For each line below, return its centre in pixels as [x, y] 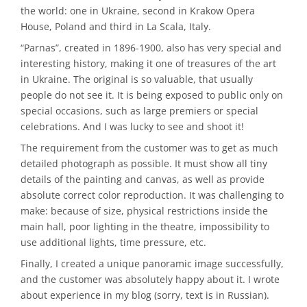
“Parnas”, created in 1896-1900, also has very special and [151, 48]
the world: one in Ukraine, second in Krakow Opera [138, 11]
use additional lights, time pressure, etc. [113, 242]
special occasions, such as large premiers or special [139, 111]
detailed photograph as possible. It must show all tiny [144, 163]
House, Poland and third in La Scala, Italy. [116, 27]
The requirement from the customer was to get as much [149, 147]
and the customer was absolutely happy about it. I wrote [150, 279]
